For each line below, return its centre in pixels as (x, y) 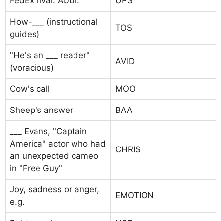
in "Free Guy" (36, 168)
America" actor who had (58, 144)
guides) (25, 34)
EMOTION (135, 195)
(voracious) (32, 68)
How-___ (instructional (54, 22)
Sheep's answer (41, 110)
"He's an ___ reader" (50, 55)
